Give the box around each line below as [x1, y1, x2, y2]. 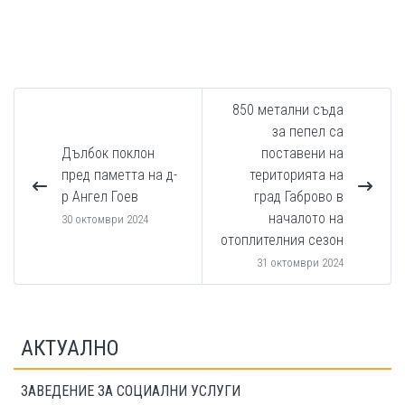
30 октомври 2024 [61, 212, 148, 226]
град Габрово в [254, 187, 344, 205]
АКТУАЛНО [21, 334, 119, 361]
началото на [268, 209, 344, 227]
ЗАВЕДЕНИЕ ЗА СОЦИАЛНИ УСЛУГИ [21, 381, 240, 400]
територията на [250, 165, 344, 184]
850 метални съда [232, 100, 344, 118]
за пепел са [272, 122, 344, 140]
